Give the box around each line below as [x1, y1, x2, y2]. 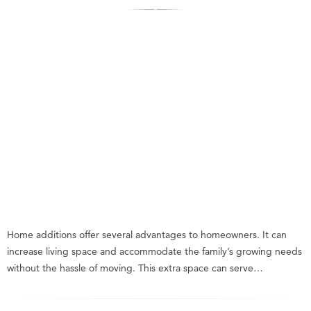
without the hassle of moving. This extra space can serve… [7, 262, 263, 274]
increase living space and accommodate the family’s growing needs [7, 245, 302, 258]
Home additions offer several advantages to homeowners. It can [7, 228, 287, 241]
